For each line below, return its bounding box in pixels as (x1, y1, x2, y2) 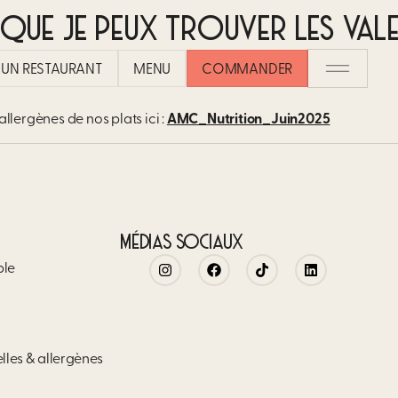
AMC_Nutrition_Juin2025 (166, 113, 330, 127)
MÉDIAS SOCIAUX (121, 233, 245, 255)
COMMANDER (202, 63, 293, 77)
